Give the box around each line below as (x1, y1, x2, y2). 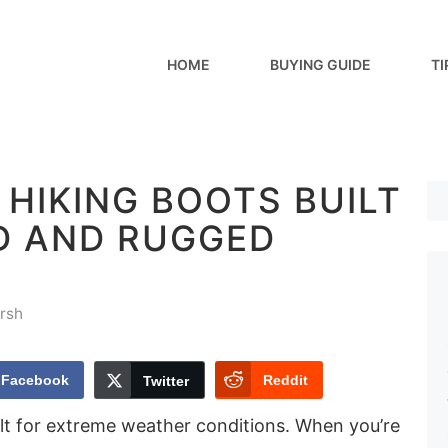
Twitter (143, 372, 189, 389)
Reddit (263, 371, 308, 388)
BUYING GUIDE (269, 56, 371, 73)
